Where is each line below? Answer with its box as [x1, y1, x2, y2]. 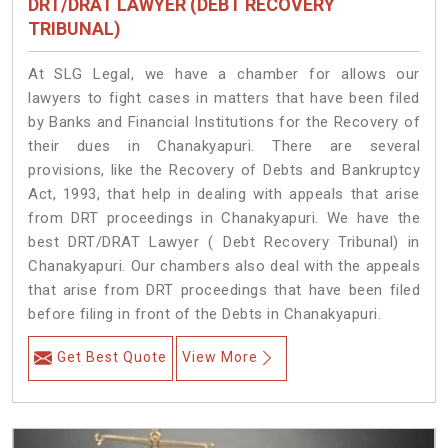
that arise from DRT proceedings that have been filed [28, 281, 420, 300]
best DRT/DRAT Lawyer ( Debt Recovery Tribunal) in [28, 233, 420, 252]
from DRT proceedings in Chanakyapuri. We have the [28, 209, 420, 228]
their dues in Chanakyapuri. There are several [28, 137, 420, 156]
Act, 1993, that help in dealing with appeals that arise [28, 185, 420, 204]
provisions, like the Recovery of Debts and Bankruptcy [28, 161, 420, 180]
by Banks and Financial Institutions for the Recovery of [28, 113, 420, 132]
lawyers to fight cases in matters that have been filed [28, 89, 420, 108]
